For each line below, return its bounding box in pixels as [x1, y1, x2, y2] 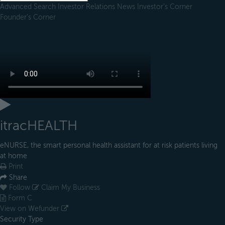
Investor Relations [58, 3, 117, 11]
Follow [9, 184, 30, 192]
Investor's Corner [137, 3, 192, 11]
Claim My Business [39, 184, 100, 192]
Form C [6, 194, 32, 202]
